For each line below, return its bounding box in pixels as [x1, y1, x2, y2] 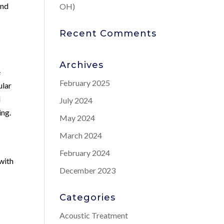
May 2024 [59, 113, 95, 122]
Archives [59, 59, 104, 70]
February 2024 [59, 148, 110, 157]
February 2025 [59, 78, 110, 87]
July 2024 [59, 95, 93, 105]
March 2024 [59, 130, 102, 140]
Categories [59, 192, 116, 203]
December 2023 [59, 165, 116, 175]
